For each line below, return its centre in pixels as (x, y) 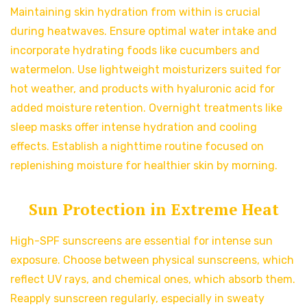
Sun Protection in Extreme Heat (153, 210)
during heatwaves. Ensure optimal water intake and (144, 32)
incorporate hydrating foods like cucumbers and (135, 51)
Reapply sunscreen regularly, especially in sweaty (137, 299)
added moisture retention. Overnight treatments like (146, 108)
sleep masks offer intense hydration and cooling (134, 127)
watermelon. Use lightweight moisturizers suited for (146, 70)
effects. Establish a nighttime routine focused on (137, 147)
